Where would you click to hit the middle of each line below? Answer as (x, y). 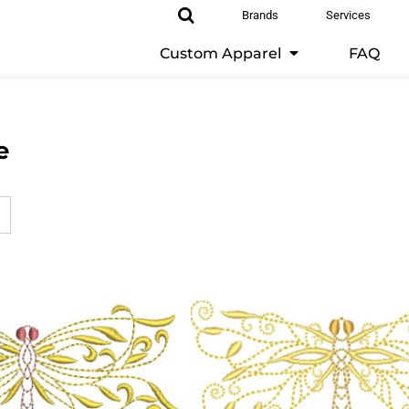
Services (348, 15)
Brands (260, 15)
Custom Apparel (222, 53)
